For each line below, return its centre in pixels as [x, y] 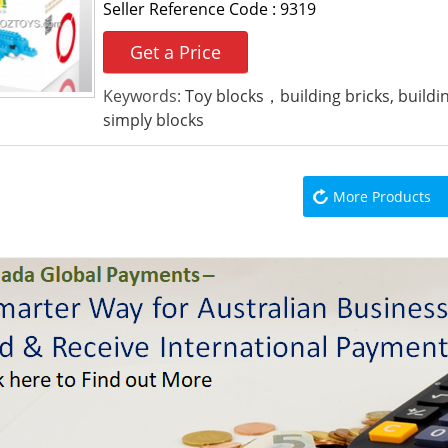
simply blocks [153, 120]
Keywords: [143, 96]
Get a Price [175, 52]
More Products [381, 196]
